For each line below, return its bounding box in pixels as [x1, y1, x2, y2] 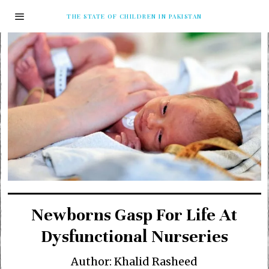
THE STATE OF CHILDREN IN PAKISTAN [67, 11, 202, 20]
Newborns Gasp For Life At [31, 205, 238, 226]
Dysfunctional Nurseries [40, 226, 228, 247]
